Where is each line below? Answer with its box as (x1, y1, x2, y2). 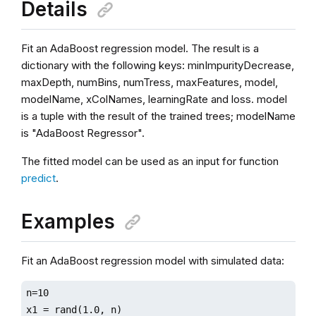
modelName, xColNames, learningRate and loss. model (20, 92, 287, 106)
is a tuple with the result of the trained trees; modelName (20, 109, 296, 123)
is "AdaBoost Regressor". (20, 126, 145, 140)
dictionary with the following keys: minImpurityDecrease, (20, 58, 294, 72)
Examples (20, 209, 115, 233)
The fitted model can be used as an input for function (20, 154, 279, 168)
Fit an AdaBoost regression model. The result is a (20, 41, 259, 55)
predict (20, 171, 56, 185)
